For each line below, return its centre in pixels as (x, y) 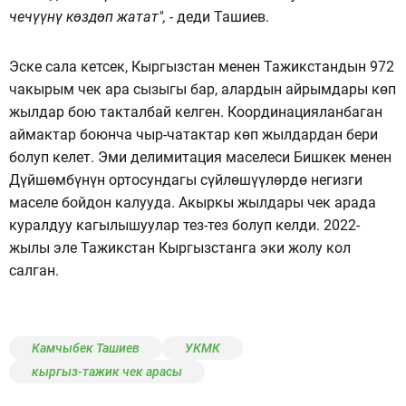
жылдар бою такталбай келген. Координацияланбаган (196, 111)
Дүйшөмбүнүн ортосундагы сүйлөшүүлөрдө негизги (186, 179)
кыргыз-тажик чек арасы (107, 371)
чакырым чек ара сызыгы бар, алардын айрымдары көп (203, 89)
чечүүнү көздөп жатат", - (93, 16)
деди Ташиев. (223, 16)
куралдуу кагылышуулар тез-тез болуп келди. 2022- (184, 225)
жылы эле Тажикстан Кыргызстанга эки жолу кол (180, 247)
